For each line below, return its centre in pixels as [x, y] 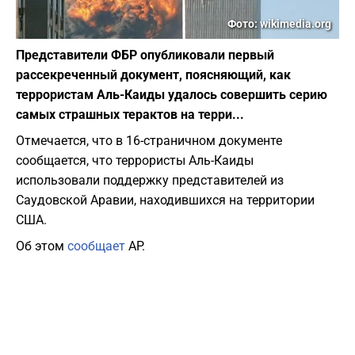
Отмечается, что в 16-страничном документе [149, 141]
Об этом [42, 246]
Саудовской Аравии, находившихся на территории [165, 200]
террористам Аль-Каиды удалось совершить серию [172, 95]
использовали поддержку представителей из [150, 181]
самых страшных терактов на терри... [130, 115]
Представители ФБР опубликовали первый [145, 55]
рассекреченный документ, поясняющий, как [153, 75]
